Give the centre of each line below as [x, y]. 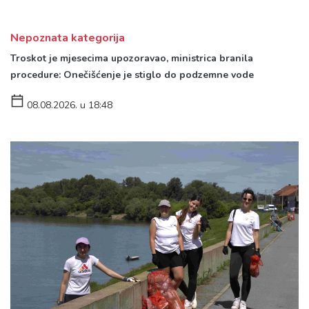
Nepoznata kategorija [68, 38]
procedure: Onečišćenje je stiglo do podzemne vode [132, 74]
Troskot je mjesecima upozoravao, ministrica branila [132, 58]
